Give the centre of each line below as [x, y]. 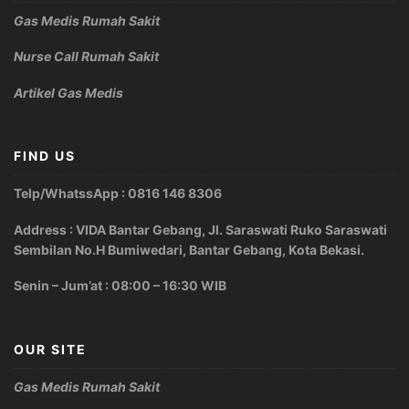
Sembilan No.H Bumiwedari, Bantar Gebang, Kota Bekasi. [189, 249]
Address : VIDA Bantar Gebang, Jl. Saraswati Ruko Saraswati [200, 229]
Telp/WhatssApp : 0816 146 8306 [118, 194]
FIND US [45, 156]
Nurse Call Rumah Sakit [86, 57]
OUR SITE [50, 349]
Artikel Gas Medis [68, 92]
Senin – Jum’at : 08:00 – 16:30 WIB [120, 286]
